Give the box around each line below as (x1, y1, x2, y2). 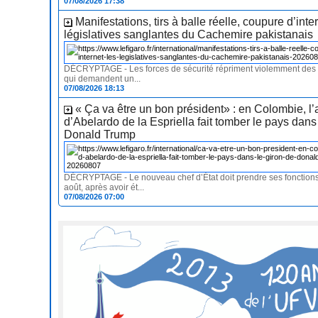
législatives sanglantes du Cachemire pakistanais (64, 28, 314, 41)
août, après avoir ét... (64, 182, 145, 193)
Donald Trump (64, 128, 136, 141)
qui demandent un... (64, 74, 141, 84)
